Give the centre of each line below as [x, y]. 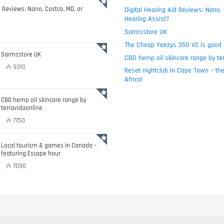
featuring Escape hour [31, 153]
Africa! [133, 79]
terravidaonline [22, 108]
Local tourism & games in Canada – [49, 145]
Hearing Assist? [147, 19]
